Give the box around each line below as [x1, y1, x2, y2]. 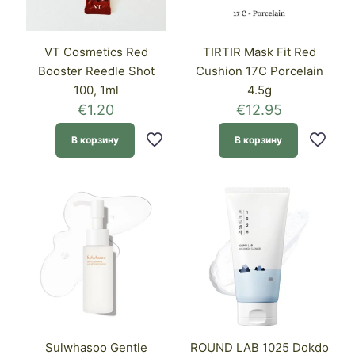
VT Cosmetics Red [44, 44, 148, 60]
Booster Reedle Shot [37, 63, 155, 79]
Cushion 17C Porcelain [195, 63, 323, 79]
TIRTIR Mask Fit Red [202, 44, 316, 60]
